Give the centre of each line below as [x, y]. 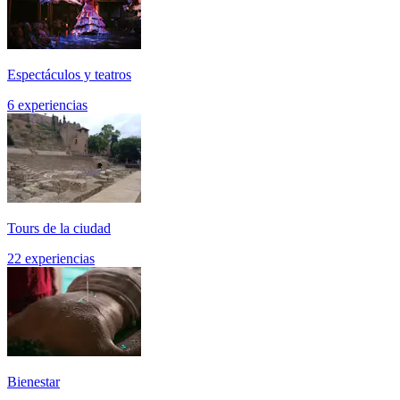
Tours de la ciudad [59, 229]
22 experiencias [51, 259]
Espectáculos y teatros [69, 75]
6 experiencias [47, 105]
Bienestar [33, 382]
